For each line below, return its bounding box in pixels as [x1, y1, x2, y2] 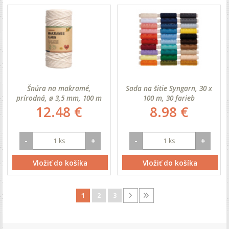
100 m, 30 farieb [143, 93, 195, 103]
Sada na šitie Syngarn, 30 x [126, 83, 213, 94]
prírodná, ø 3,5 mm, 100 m [16, 93, 102, 103]
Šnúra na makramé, [27, 83, 91, 94]
